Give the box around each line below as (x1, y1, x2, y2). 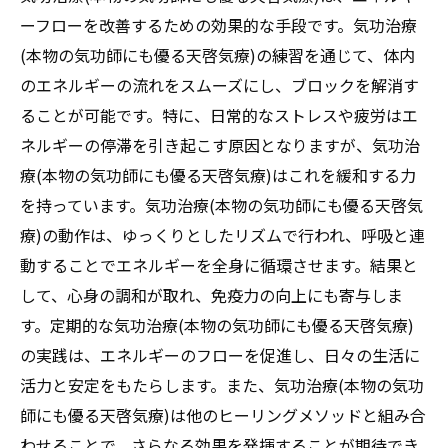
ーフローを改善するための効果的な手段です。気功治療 (20, 12, 417, 37)
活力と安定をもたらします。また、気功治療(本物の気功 (20, 372, 424, 397)
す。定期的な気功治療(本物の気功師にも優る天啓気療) (20, 312, 414, 337)
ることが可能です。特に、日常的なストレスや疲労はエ (20, 102, 418, 127)
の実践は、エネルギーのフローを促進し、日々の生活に (20, 342, 420, 367)
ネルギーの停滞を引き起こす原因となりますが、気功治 (20, 132, 420, 157)
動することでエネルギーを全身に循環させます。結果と (20, 252, 418, 277)
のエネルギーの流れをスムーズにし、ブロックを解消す (20, 72, 419, 97)
